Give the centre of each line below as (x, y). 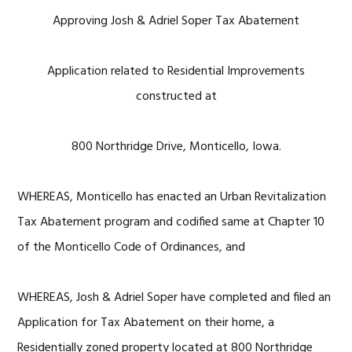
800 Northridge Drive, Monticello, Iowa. (176, 147)
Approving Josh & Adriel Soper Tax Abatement (176, 21)
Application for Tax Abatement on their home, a (146, 323)
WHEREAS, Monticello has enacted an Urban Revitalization (172, 197)
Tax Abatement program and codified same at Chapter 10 (171, 222)
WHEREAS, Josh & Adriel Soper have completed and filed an (174, 298)
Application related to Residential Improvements (176, 71)
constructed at (176, 97)
